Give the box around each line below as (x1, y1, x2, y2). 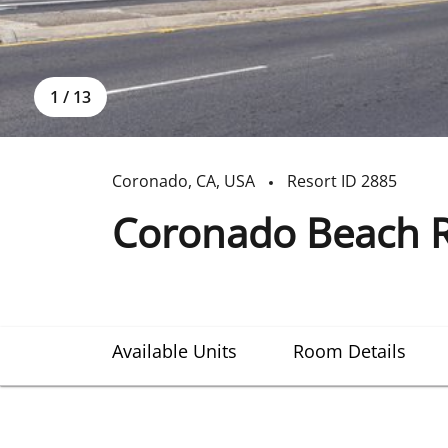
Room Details (293, 338, 406, 363)
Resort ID (287, 170, 357, 192)
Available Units (112, 338, 237, 363)
